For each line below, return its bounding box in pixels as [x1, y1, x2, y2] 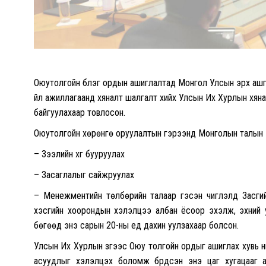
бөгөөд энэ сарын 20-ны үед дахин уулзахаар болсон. [34, 219, 239, 231]
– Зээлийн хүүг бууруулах [34, 148, 125, 160]
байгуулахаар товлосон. [34, 106, 125, 118]
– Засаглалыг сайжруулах [34, 169, 134, 180]
